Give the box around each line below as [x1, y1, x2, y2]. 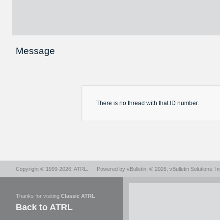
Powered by [97, 166, 127, 172]
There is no [96, 100, 128, 107]
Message [16, 46, 55, 56]
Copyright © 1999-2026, [16, 166, 74, 172]
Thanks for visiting [16, 193, 61, 199]
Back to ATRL [16, 202, 73, 212]
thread [127, 100, 145, 107]
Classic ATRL [61, 193, 95, 199]
